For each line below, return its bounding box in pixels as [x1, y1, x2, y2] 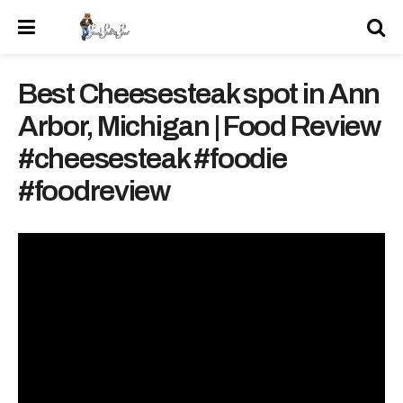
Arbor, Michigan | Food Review [18, 111, 381, 142]
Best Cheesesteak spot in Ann [18, 78, 381, 110]
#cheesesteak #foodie [18, 143, 287, 175]
